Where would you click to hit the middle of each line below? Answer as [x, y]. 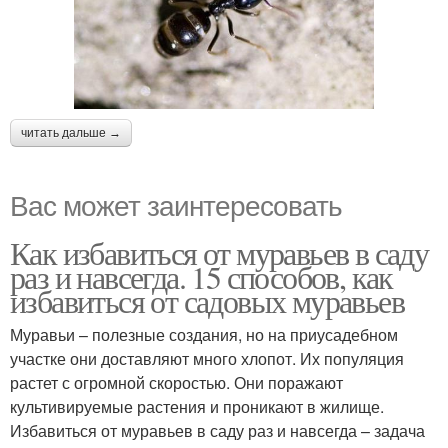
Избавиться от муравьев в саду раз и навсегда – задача [217, 430]
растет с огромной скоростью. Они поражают [176, 382]
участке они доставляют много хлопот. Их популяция [207, 358]
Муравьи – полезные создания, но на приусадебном [204, 334]
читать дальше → [71, 132]
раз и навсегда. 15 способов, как [201, 276]
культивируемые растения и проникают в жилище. [197, 406]
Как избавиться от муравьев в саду [219, 252]
